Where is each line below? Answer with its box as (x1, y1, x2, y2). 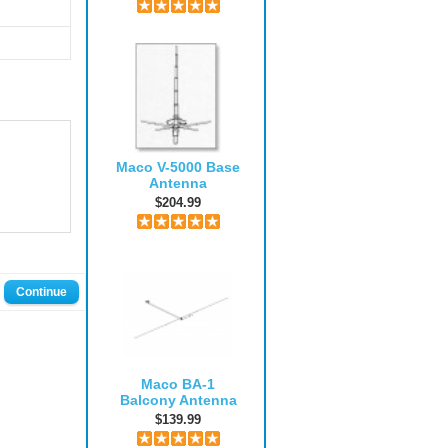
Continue (16, 285, 67, 299)
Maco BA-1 (141, 375, 215, 392)
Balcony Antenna (119, 391, 237, 408)
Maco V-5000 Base (116, 159, 240, 175)
